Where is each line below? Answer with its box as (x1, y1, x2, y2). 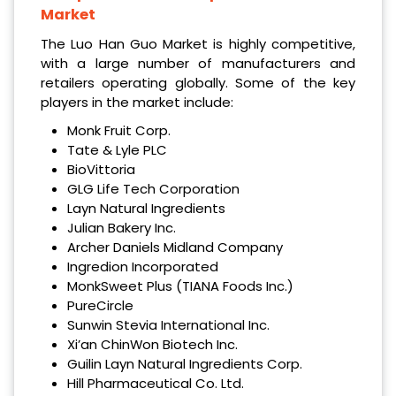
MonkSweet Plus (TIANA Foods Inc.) (66, 276, 293, 295)
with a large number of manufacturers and (41, 53, 355, 72)
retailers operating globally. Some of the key (41, 72, 355, 92)
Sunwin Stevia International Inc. (66, 315, 270, 334)
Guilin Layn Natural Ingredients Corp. (66, 354, 302, 373)
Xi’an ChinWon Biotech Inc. (66, 334, 238, 354)
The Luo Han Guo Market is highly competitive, (41, 34, 355, 53)
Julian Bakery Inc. (66, 217, 176, 237)
